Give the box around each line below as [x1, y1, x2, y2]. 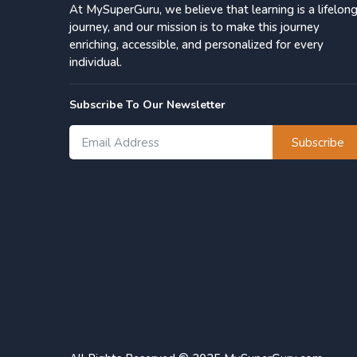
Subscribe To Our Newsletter [69, 97, 226, 113]
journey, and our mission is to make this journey [69, 19, 320, 36]
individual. [69, 54, 122, 71]
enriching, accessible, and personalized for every [69, 37, 324, 53]
